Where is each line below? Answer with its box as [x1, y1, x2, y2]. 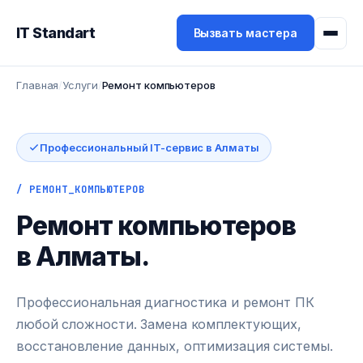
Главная [16, 79, 59, 92]
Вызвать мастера [193, 26, 297, 40]
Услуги [62, 79, 98, 92]
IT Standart [16, 23, 96, 41]
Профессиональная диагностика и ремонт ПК [16, 294, 314, 310]
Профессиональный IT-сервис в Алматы [40, 141, 259, 154]
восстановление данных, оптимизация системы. [16, 338, 333, 354]
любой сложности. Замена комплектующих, [16, 316, 302, 332]
